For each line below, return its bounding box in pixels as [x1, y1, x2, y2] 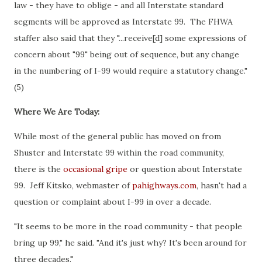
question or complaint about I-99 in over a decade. [14, 196, 211, 207]
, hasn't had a [196, 180, 247, 191]
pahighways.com [132, 180, 196, 191]
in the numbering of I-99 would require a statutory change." [14, 65, 247, 76]
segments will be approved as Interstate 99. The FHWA [14, 16, 233, 27]
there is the [14, 164, 63, 174]
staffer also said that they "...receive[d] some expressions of [14, 33, 246, 43]
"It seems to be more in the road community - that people [14, 221, 242, 232]
